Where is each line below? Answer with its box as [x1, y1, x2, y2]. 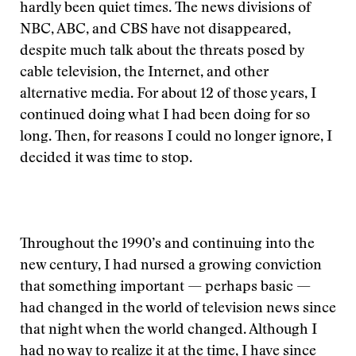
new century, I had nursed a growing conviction [20, 259, 322, 273]
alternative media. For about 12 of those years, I [20, 87, 316, 102]
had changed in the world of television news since [20, 302, 336, 316]
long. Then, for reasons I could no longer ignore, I [20, 130, 332, 145]
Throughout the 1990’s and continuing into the [20, 238, 315, 252]
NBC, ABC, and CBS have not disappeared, [20, 23, 291, 37]
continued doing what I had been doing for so [20, 109, 310, 123]
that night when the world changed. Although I [20, 323, 317, 338]
